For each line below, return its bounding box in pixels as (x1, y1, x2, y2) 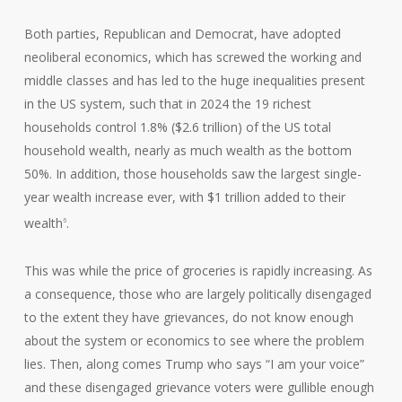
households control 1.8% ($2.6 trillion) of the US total (23, 118, 331, 135)
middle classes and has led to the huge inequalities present (23, 71, 365, 89)
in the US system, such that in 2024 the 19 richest (23, 94, 311, 112)
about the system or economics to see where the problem (23, 332, 364, 350)
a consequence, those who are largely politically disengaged (23, 285, 371, 303)
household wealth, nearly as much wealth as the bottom (23, 141, 352, 159)
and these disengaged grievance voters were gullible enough (23, 379, 374, 397)
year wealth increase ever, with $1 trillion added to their (23, 188, 345, 205)
